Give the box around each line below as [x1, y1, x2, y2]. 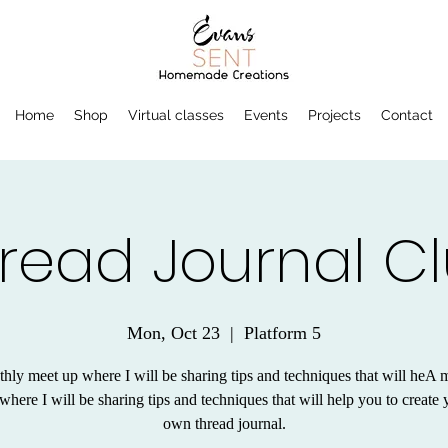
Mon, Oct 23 [127, 323, 220, 343]
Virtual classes [128, 107, 224, 123]
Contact [381, 107, 433, 123]
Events [244, 107, 288, 123]
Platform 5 [244, 323, 321, 343]
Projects [308, 107, 361, 123]
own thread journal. [162, 415, 286, 432]
